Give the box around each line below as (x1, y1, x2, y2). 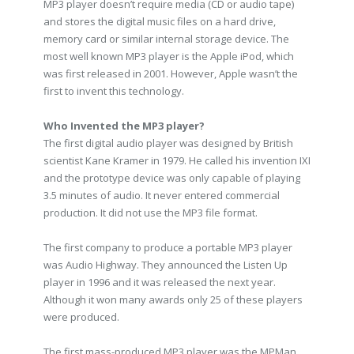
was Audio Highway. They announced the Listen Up (43, 258, 288, 272)
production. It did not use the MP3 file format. (43, 205, 258, 220)
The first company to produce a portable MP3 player (43, 240, 292, 254)
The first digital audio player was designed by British (43, 136, 293, 150)
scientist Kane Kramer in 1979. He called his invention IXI (43, 153, 311, 168)
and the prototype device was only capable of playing (43, 171, 300, 185)
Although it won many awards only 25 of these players (43, 292, 303, 307)
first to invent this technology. (43, 84, 184, 98)
